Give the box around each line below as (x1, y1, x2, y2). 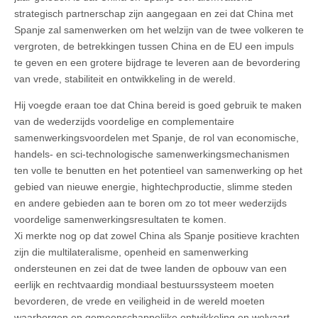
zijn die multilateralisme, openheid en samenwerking (14, 246, 248, 258)
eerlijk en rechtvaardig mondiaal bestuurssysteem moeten (14, 279, 274, 291)
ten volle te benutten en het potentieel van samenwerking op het (14, 165, 302, 177)
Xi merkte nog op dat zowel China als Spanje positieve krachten (14, 230, 300, 242)
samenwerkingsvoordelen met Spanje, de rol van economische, (14, 132, 299, 144)
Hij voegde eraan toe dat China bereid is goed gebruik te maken (14, 99, 302, 111)
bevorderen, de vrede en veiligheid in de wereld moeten (14, 295, 265, 307)
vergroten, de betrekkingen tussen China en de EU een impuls (14, 40, 294, 53)
